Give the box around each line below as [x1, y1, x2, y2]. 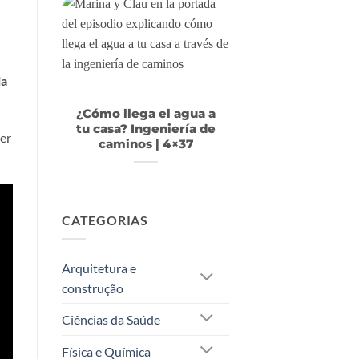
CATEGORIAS [62, 212, 148, 228]
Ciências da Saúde [62, 311, 160, 327]
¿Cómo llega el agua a [75, 106, 216, 121]
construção [62, 280, 123, 296]
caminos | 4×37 [98, 136, 193, 151]
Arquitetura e [62, 260, 136, 276]
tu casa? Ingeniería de [75, 121, 216, 136]
